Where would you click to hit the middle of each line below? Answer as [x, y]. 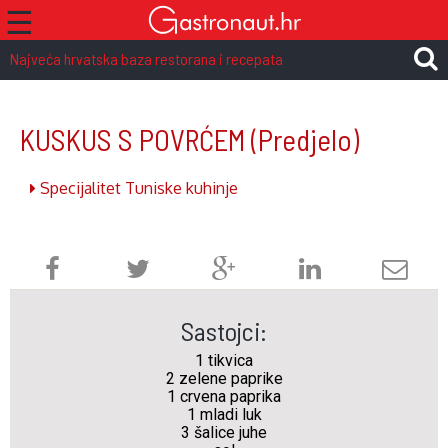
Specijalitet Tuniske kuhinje [137, 188]
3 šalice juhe [224, 432]
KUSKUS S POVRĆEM [135, 139]
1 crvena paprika [224, 396]
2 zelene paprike [224, 378]
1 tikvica [224, 360]
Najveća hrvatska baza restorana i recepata [146, 58]
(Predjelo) [305, 139]
